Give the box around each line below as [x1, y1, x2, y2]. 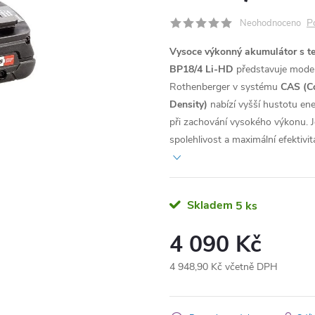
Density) [169, 98, 207, 111]
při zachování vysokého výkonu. [169, 115, 308, 129]
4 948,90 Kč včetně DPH [169, 260, 278, 274]
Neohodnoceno [240, 17, 301, 30]
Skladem [184, 198, 233, 213]
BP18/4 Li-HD [169, 63, 233, 76]
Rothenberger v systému [169, 80, 281, 94]
